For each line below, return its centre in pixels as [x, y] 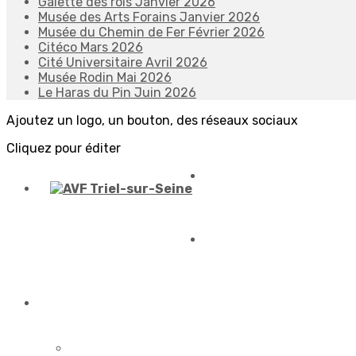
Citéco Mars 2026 [91, 47]
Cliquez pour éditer [64, 148]
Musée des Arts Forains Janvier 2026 [149, 17]
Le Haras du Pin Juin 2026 [117, 93]
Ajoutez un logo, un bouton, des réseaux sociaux [152, 120]
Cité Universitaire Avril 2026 [123, 62]
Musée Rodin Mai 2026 [105, 77]
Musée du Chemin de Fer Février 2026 [151, 32]
